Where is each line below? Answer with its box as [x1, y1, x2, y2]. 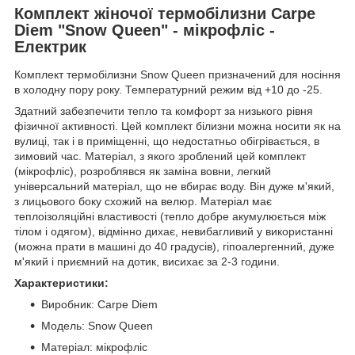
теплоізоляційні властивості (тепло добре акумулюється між [14, 210, 326, 223]
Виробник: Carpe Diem [41, 298, 158, 311]
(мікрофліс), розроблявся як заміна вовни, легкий [14, 165, 271, 178]
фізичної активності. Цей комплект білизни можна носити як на [14, 120, 341, 133]
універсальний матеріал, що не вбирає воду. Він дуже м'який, [14, 180, 334, 193]
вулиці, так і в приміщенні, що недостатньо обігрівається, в [14, 135, 319, 148]
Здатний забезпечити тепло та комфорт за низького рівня [14, 105, 313, 118]
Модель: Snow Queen [41, 319, 153, 333]
